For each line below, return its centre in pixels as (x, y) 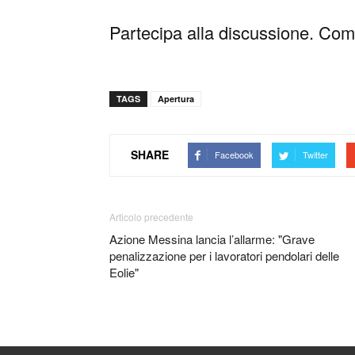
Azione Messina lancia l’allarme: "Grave (212, 239)
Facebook (234, 154)
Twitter (315, 154)
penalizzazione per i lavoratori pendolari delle (224, 255)
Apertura (176, 98)
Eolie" (124, 272)
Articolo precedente (151, 216)
